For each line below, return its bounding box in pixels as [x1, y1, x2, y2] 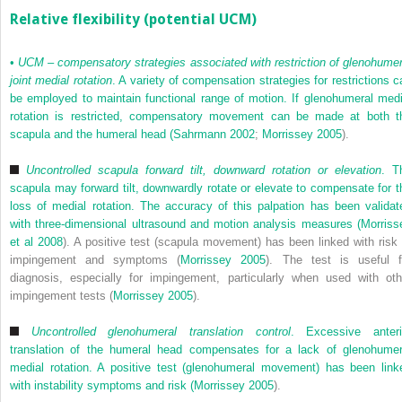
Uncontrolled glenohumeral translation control [31, 324, 291, 338]
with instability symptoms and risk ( [10, 378, 194, 392]
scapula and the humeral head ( [10, 127, 173, 141]
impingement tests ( [10, 288, 113, 302]
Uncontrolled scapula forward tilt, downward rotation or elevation [26, 162, 381, 177]
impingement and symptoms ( [10, 252, 181, 267]
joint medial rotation [10, 73, 112, 87]
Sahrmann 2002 [173, 127, 255, 141]
